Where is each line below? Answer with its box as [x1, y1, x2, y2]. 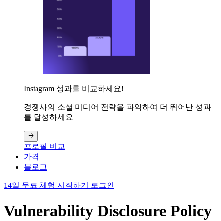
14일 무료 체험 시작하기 [4, 181, 91, 190]
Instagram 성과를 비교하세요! [24, 84, 124, 93]
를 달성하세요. [24, 113, 75, 122]
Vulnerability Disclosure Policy [4, 201, 212, 220]
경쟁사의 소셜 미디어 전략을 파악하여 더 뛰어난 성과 [24, 103, 211, 111]
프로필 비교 [24, 142, 65, 151]
